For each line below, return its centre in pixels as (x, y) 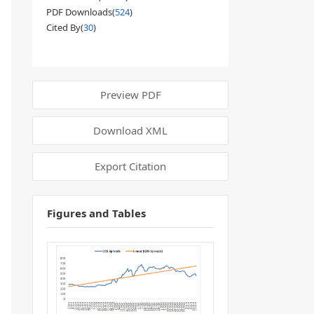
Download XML (130, 130)
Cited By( (65, 27)
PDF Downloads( (81, 12)
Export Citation (130, 166)
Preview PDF (130, 95)
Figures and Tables (96, 213)
